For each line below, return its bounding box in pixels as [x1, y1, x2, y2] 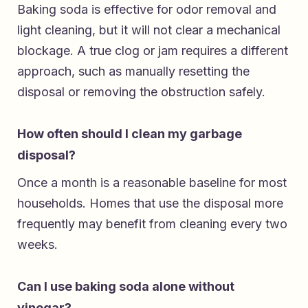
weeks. [17, 236, 58, 252]
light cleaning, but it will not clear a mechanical [17, 22, 280, 37]
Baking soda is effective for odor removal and [17, 1, 276, 16]
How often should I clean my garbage [17, 126, 242, 141]
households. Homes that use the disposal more [17, 195, 283, 210]
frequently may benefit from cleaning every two [17, 216, 287, 231]
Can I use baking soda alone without [17, 278, 234, 294]
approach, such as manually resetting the [17, 63, 250, 78]
